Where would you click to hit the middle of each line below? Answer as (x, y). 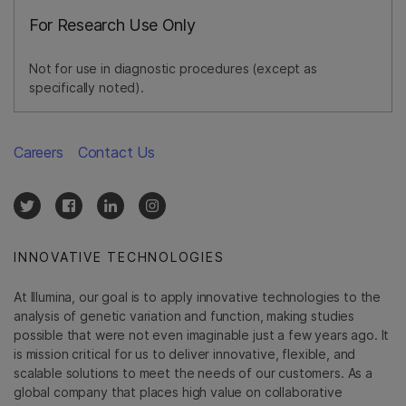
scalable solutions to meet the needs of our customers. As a (193, 372)
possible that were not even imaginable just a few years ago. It (202, 334)
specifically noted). (87, 87)
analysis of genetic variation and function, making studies (184, 315)
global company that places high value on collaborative (178, 391)
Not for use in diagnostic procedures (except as (173, 68)
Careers (39, 152)
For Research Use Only (112, 24)
